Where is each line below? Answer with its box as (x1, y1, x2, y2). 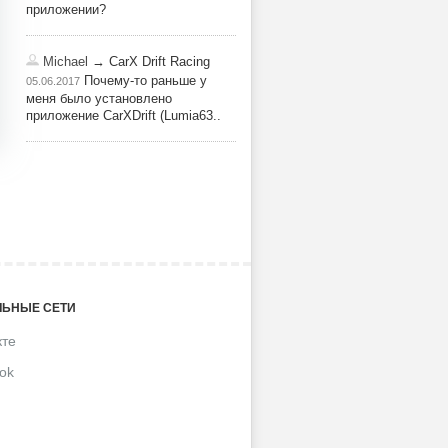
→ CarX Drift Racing (88, 54, 210, 69)
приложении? (26, 2, 106, 17)
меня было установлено (26, 91, 172, 106)
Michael (43, 54, 88, 69)
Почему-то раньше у (80, 73, 207, 88)
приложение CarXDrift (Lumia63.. (26, 108, 221, 123)
